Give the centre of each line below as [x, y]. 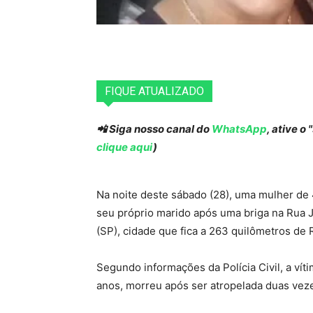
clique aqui [125, 147]
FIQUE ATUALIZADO [154, 91]
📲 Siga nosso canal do [154, 129]
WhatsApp [239, 129]
